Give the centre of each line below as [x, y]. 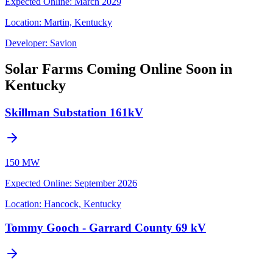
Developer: [26, 43]
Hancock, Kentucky [83, 204]
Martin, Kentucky [78, 22]
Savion [63, 43]
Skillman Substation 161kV [74, 112]
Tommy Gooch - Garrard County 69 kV [105, 227]
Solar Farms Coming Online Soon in [119, 69]
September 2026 [106, 183]
